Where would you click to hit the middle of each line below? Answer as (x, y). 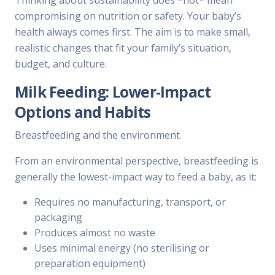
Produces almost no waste (95, 233)
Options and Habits (83, 112)
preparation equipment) (90, 264)
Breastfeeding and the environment (97, 135)
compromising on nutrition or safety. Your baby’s (128, 16)
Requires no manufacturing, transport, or (130, 202)
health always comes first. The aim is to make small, (133, 32)
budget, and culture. (61, 64)
